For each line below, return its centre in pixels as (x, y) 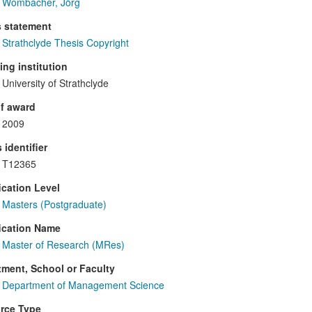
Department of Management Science (83, 285)
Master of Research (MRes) (63, 245)
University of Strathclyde (55, 83)
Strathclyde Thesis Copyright (65, 43)
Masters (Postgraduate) (54, 204)
